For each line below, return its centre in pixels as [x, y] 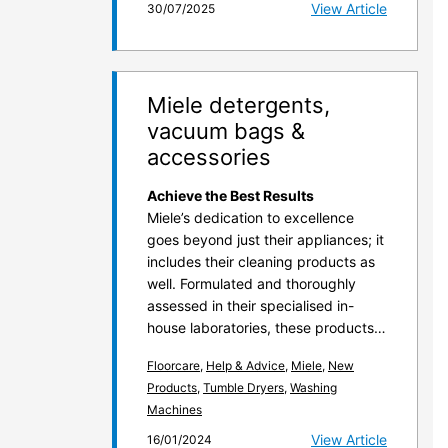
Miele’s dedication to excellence [250, 218]
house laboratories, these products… [266, 328]
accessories [209, 157]
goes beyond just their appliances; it [265, 240]
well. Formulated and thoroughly [251, 284]
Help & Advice [245, 366]
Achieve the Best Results [230, 196]
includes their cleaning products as [261, 262]
